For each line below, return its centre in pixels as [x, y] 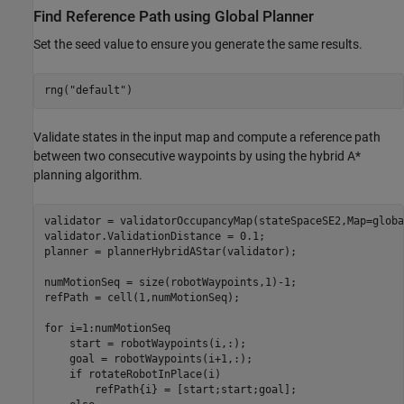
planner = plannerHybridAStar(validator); [170, 252]
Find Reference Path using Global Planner [174, 16]
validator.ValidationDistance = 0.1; [154, 237]
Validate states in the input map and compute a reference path [207, 137]
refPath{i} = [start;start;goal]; [170, 390]
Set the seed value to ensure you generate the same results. [198, 44]
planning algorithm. [88, 174]
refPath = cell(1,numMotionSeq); [142, 298]
